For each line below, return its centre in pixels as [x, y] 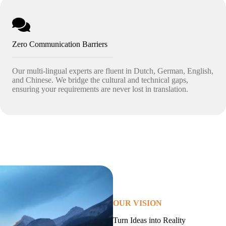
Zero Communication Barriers [60, 44]
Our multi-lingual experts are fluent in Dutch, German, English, [113, 71]
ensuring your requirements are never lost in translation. [100, 89]
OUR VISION [137, 203]
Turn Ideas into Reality [149, 220]
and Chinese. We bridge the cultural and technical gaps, [100, 80]
